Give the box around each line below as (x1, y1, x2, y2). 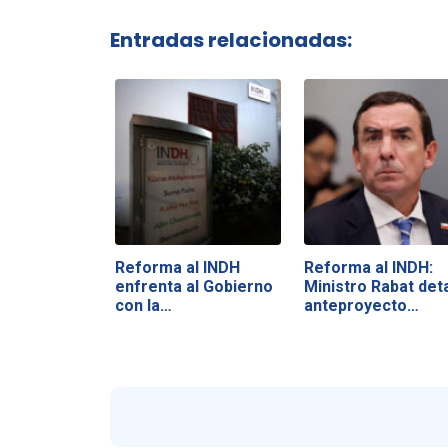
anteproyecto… (303, 295, 419, 315)
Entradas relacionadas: (109, 25, 352, 54)
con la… (114, 295, 172, 315)
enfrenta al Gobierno (114, 276, 273, 296)
